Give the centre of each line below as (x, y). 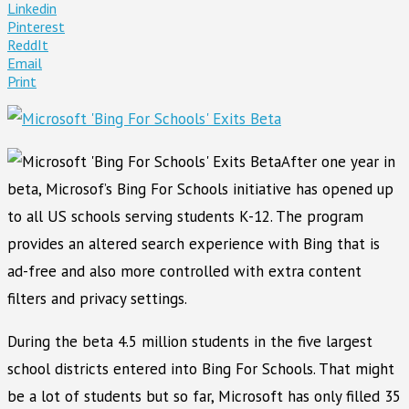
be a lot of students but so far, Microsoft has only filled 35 (204, 396)
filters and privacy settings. (97, 298)
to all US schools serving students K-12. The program (185, 216)
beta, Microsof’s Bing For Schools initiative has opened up (200, 189)
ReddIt (28, 44)
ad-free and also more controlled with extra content (184, 271)
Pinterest (36, 26)
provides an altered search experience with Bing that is (194, 243)
